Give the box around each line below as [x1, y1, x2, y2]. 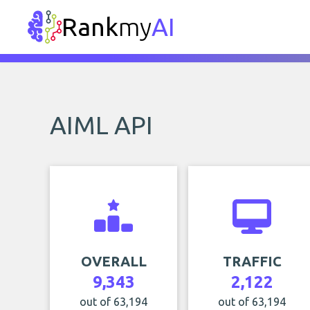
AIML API [50, 111, 153, 139]
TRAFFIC [222, 253, 282, 269]
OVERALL [80, 253, 147, 269]
